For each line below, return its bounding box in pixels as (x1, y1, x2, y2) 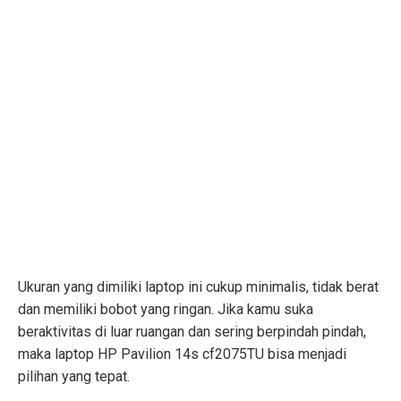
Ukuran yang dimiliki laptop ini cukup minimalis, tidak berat (18, 278, 379, 296)
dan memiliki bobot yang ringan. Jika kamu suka (18, 301, 313, 319)
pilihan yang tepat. (18, 368, 130, 386)
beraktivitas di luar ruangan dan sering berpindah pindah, (18, 323, 366, 341)
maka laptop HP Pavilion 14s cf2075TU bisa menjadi (18, 346, 346, 363)
